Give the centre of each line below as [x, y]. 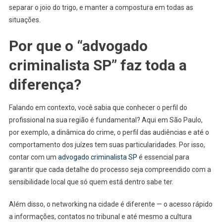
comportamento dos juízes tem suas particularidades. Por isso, [107, 144]
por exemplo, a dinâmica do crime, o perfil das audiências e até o [109, 132]
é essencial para [163, 157]
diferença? [45, 84]
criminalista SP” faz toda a [98, 65]
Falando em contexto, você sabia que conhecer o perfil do [98, 107]
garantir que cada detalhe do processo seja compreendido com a [110, 169]
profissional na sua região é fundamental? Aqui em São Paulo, [106, 120]
